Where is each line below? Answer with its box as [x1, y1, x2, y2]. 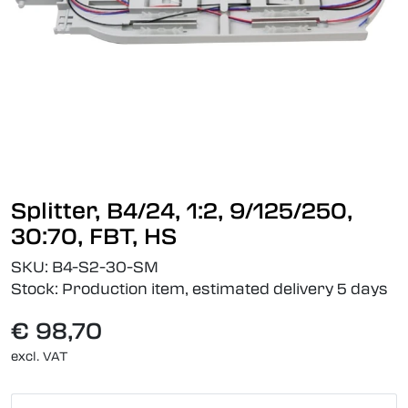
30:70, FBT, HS [11, 223, 177, 250]
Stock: [11, 280, 58, 298]
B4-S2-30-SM [52, 258, 158, 276]
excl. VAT [11, 349, 68, 363]
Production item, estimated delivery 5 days [62, 280, 388, 298]
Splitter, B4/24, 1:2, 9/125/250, [11, 198, 352, 224]
